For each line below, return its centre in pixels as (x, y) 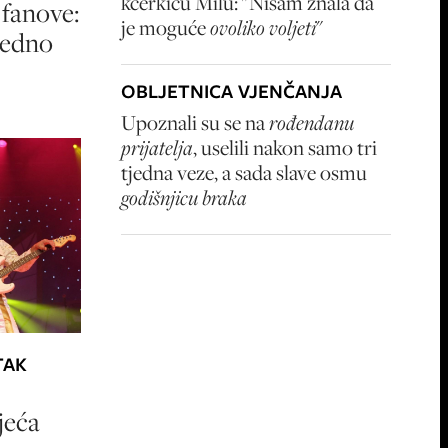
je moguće (165, 27)
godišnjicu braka (184, 197)
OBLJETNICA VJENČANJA (231, 91)
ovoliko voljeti (263, 27)
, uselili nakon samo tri (285, 147)
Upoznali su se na (195, 122)
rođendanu (311, 122)
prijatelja (157, 147)
